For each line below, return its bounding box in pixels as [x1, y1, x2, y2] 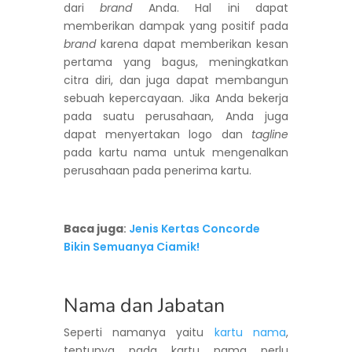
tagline [251, 126, 289, 142]
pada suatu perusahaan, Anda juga [63, 108, 289, 124]
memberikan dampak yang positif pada [63, 17, 289, 34]
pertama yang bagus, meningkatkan [63, 53, 289, 70]
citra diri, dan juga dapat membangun [63, 71, 289, 88]
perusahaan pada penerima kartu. [63, 162, 255, 178]
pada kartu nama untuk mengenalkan [63, 144, 289, 160]
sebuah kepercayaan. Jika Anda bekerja [63, 90, 289, 106]
